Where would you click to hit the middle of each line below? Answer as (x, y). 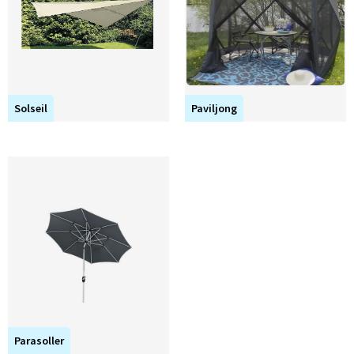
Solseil (30, 108)
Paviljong (214, 108)
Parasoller (39, 340)
